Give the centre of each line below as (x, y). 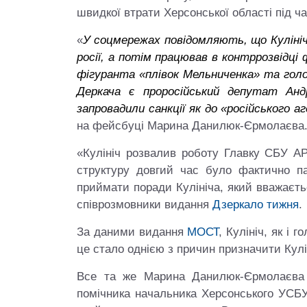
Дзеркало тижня (256, 205)
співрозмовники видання (145, 205)
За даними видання (132, 232)
